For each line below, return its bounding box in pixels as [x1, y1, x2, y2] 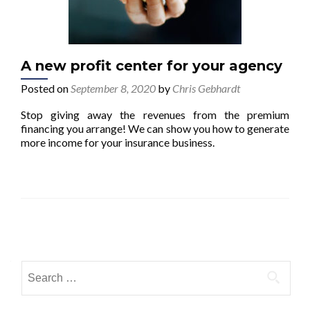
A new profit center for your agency [21, 57, 282, 74]
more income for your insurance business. [21, 136, 215, 149]
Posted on [21, 82, 71, 95]
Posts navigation [21, 219, 203, 244]
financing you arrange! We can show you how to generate [21, 122, 289, 135]
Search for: [21, 262, 73, 275]
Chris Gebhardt [172, 82, 240, 95]
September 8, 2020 [71, 82, 156, 95]
